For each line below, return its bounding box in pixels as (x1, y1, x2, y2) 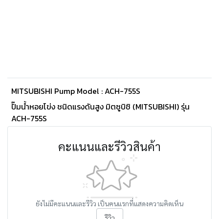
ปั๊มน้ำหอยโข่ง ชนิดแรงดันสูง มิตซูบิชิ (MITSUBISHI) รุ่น (11, 101, 190, 112)
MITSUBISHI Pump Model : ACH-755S (11, 85, 140, 97)
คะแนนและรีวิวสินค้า (58, 138, 161, 154)
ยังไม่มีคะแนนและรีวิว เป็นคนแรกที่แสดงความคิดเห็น (36, 199, 183, 208)
